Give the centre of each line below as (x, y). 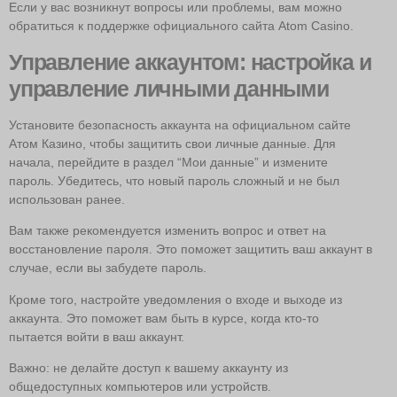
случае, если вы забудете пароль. (108, 268)
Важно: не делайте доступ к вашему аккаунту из (148, 368)
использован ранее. (67, 199)
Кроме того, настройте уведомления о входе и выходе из (175, 299)
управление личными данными (169, 88)
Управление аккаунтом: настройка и (190, 62)
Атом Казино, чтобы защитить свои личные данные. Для (172, 143)
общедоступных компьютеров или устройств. (140, 386)
